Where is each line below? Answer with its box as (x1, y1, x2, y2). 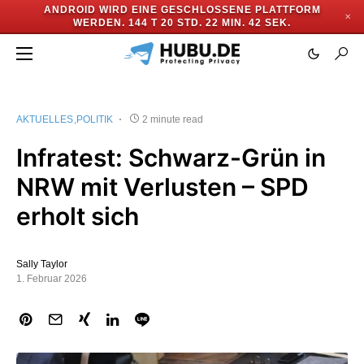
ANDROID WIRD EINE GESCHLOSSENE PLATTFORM (43, 4, 321, 15)
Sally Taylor (16, 258, 67, 270)
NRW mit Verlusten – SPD (16, 172, 309, 201)
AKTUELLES (16, 114, 73, 125)
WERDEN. (73, 17, 125, 28)
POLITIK (76, 114, 113, 125)
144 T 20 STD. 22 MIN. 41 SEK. (128, 17, 291, 28)
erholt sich (16, 201, 139, 231)
